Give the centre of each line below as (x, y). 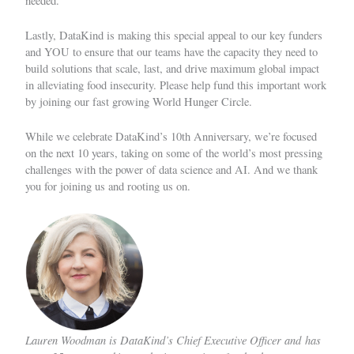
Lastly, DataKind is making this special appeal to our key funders (174, 36)
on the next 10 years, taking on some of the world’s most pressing (174, 153)
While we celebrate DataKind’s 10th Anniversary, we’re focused (171, 137)
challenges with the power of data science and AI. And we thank (171, 170)
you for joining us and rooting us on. (108, 186)
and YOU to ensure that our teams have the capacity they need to (171, 52)
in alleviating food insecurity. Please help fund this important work (176, 85)
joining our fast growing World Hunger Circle (144, 102)
